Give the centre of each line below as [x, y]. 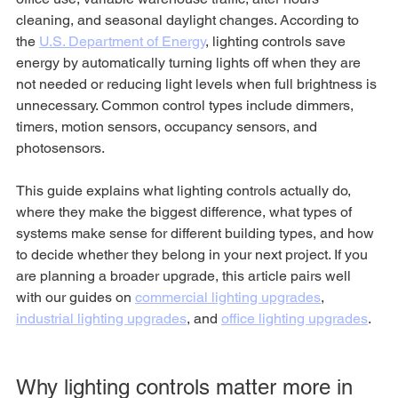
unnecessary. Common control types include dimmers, [187, 105]
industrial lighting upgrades [101, 318]
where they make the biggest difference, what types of [186, 211]
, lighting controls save [277, 41]
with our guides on [76, 297]
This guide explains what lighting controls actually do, [185, 190]
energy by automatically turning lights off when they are [190, 62]
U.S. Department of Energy [122, 41]
